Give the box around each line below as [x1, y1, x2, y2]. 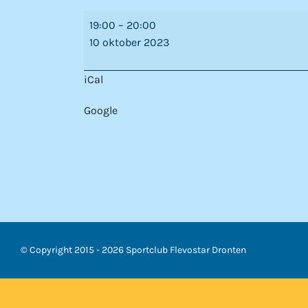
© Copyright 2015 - [21, 244, 102, 256]
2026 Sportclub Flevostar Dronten [102, 244, 246, 256]
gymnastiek [83, 47, 142, 60]
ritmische [83, 30, 132, 43]
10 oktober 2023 [89, 36, 169, 49]
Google [84, 104, 118, 117]
